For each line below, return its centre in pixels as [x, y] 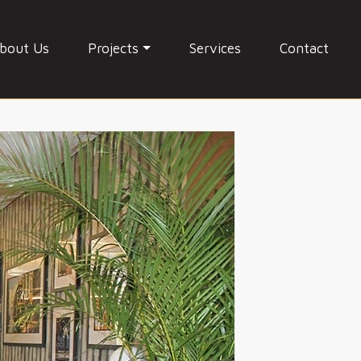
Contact [304, 49]
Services [215, 49]
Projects [114, 49]
